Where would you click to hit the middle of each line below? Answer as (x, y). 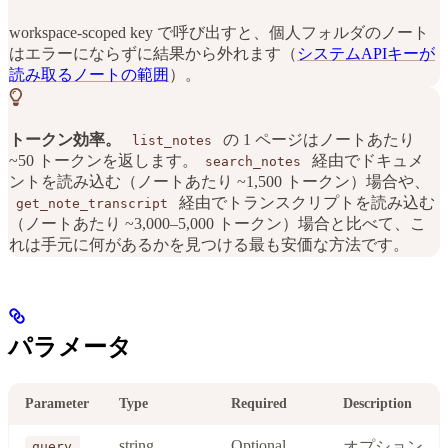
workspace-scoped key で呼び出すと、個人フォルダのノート (219, 32)
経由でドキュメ (366, 160)
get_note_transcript (92, 203)
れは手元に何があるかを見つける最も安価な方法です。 (209, 244)
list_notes (172, 140)
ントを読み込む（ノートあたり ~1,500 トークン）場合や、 (219, 181)
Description (377, 403)
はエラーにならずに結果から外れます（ (153, 53)
